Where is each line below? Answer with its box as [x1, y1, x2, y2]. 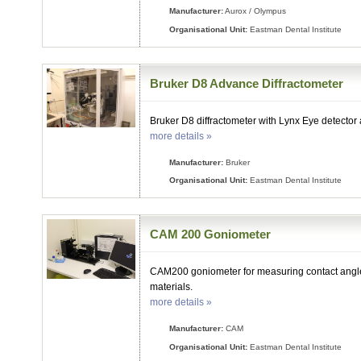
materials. [150, 280, 193, 293]
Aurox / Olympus [223, 6, 287, 16]
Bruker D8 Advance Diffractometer [150, 76, 344, 90]
